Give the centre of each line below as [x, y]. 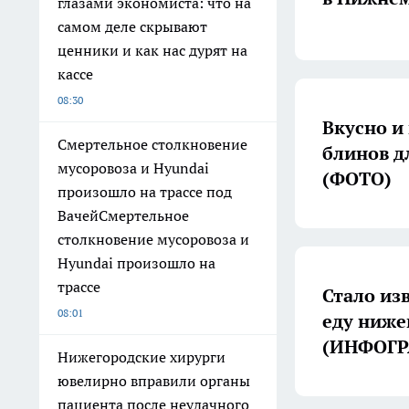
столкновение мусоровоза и [153, 239]
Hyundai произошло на [136, 263]
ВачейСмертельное [123, 215]
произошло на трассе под [145, 192]
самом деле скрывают [132, 26]
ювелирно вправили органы [154, 381]
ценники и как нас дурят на [152, 50]
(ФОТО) [357, 178]
